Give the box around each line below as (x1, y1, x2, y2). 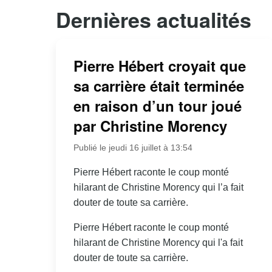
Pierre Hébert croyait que (73, 55, 246, 76)
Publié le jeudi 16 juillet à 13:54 (73, 143, 192, 153)
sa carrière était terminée (73, 75, 244, 97)
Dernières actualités (56, 4, 251, 34)
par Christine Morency (73, 115, 227, 137)
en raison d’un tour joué (73, 95, 242, 117)
